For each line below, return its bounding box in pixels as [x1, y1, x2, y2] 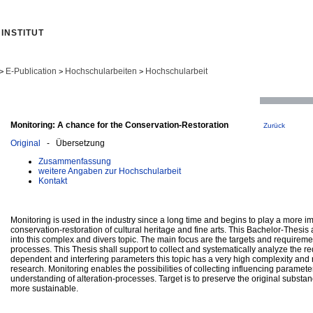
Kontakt [38, 175, 67, 186]
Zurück [263, 121, 285, 129]
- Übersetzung [41, 138, 105, 148]
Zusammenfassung [38, 156, 111, 166]
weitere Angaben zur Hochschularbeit [38, 166, 181, 176]
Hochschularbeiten [65, 66, 137, 76]
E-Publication [6, 66, 57, 76]
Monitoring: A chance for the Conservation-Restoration [10, 119, 228, 130]
